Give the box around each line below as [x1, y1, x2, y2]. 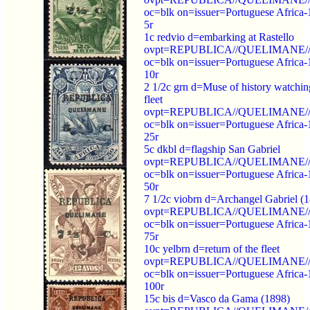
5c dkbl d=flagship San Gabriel [144, 143, 280, 155]
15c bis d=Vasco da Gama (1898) [144, 292, 290, 304]
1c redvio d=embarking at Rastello [144, 30, 294, 43]
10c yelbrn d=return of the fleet [144, 242, 280, 255]
